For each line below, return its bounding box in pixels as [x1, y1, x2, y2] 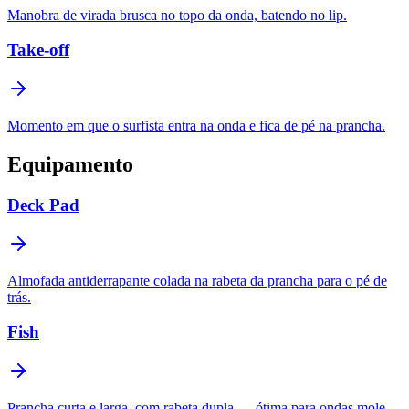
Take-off [7, 40, 69, 60]
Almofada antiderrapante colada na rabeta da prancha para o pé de [7, 272, 387, 288]
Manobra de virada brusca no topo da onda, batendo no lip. [7, 6, 347, 23]
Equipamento [7, 152, 133, 176]
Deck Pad [7, 194, 79, 215]
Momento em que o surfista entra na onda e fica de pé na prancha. [7, 118, 385, 134]
